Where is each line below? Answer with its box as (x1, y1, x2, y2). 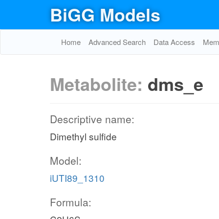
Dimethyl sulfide (50, 130, 117, 143)
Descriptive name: (50, 111, 134, 126)
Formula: (50, 195, 91, 209)
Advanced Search (88, 37, 146, 47)
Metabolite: (50, 71, 148, 96)
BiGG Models (50, 1, 160, 27)
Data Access (153, 37, 195, 47)
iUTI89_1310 (50, 171, 105, 184)
